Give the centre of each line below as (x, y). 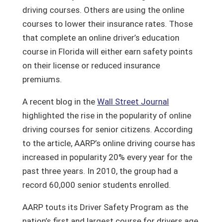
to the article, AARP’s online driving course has (109, 143)
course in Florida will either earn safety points (107, 52)
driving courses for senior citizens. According (107, 129)
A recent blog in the (59, 102)
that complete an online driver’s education (101, 38)
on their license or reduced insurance (91, 65)
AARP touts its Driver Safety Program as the (105, 207)
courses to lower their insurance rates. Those (107, 24)
